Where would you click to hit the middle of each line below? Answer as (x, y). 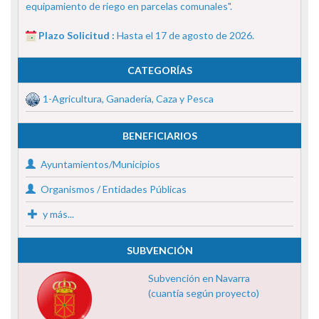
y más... (57, 214)
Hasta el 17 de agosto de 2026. (185, 35)
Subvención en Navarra (199, 278)
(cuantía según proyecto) (203, 293)
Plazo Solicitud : (78, 35)
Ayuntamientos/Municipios (99, 164)
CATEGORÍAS (159, 70)
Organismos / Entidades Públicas (113, 189)
